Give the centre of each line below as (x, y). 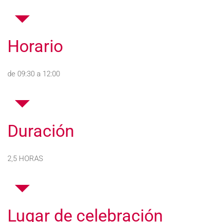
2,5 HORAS (25, 159)
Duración (41, 131)
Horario (35, 46)
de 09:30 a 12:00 (34, 74)
